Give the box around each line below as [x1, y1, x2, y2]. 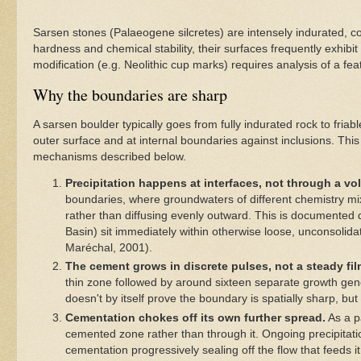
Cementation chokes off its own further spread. [65, 311, 326, 324]
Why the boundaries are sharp [33, 84, 227, 106]
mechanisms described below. [33, 150, 186, 163]
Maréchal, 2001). [65, 242, 152, 255]
